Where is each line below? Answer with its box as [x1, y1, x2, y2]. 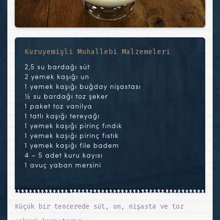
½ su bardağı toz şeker [25, 91, 108, 101]
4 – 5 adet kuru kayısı [25, 150, 103, 160]
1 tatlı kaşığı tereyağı [25, 111, 100, 121]
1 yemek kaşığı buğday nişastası [25, 82, 141, 91]
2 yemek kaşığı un [25, 72, 89, 82]
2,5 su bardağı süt [25, 62, 90, 72]
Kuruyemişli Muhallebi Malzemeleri [25, 48, 170, 56]
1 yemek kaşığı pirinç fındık [25, 121, 122, 131]
